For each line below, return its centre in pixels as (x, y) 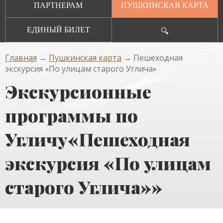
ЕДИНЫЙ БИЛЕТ (58, 30)
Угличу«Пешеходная (98, 139)
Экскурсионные (78, 91)
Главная (21, 58)
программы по (71, 115)
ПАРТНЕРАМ (58, 5)
